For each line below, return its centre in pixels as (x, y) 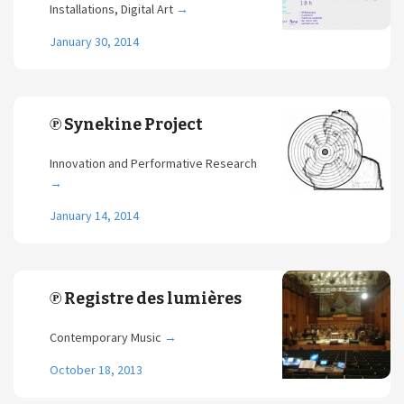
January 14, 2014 (94, 216)
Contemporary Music (107, 337)
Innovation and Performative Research (153, 163)
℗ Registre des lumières (146, 298)
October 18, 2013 (96, 370)
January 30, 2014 (94, 41)
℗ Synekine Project (126, 124)
